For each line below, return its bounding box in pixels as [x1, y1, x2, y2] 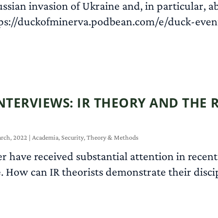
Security [61, 133, 84, 141]
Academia [32, 133, 59, 141]
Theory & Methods [87, 133, 139, 141]
